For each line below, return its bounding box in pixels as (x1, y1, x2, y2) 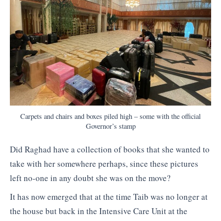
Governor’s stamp (85, 121, 136, 131)
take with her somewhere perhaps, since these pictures (10, 158, 198, 170)
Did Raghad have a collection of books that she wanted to (10, 144, 210, 155)
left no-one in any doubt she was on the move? (10, 172, 171, 184)
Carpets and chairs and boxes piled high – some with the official (20, 111, 201, 121)
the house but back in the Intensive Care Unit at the (10, 205, 187, 217)
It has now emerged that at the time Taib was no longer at (10, 190, 208, 202)
